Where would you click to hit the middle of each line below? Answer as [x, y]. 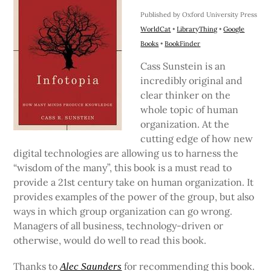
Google [234, 29]
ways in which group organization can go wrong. [123, 211]
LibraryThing [197, 29]
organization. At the [185, 124]
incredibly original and [192, 81]
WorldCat [156, 29]
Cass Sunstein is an [183, 66]
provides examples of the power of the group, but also [134, 197]
